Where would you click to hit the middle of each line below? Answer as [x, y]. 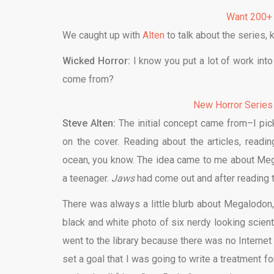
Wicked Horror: [98, 61]
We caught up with [102, 35]
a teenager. [87, 178]
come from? [88, 79]
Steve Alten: [89, 123]
